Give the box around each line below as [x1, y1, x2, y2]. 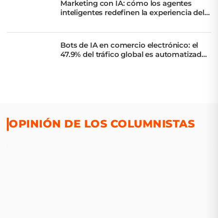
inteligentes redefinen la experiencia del [60, 7, 204, 17]
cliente [60, 17, 85, 26]
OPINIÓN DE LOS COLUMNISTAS [9, 117, 195, 131]
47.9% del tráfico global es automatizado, [60, 49, 208, 59]
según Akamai [60, 58, 113, 68]
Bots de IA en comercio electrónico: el [60, 40, 199, 50]
